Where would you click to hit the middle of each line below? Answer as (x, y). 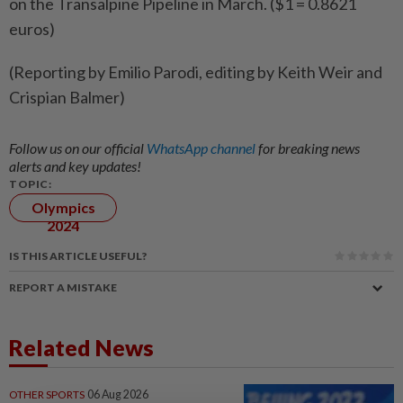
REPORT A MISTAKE (63, 288)
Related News (81, 348)
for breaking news (309, 148)
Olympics (63, 208)
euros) (32, 29)
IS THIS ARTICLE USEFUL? (78, 256)
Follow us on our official (78, 148)
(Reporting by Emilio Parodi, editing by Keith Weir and (196, 72)
